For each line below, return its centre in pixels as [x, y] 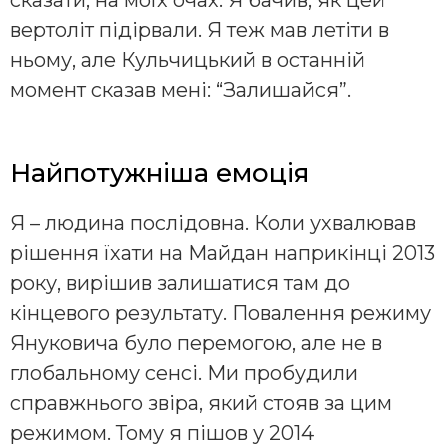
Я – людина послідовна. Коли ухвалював [213, 223]
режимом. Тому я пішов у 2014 [162, 433]
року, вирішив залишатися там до [180, 283]
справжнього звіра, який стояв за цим [201, 403]
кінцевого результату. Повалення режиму [220, 313]
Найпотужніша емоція [159, 173]
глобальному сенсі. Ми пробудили [184, 373]
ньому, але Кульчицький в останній [187, 60]
